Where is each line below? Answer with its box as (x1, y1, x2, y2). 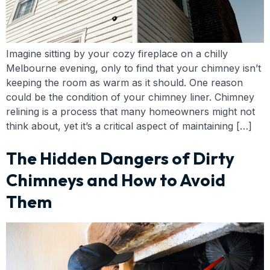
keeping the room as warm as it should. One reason (6, 77, 243, 89)
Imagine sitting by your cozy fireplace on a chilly (6, 48, 228, 60)
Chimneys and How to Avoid (6, 169, 225, 191)
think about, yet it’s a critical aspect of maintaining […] (6, 120, 252, 133)
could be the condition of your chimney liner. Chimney (6, 91, 254, 104)
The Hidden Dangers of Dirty (6, 148, 234, 169)
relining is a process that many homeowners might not (6, 105, 255, 118)
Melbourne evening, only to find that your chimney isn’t (6, 62, 261, 75)
